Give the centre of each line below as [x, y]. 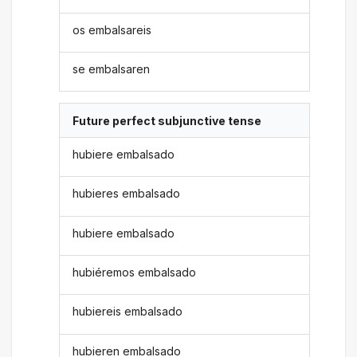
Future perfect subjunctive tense [167, 120]
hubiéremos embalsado [135, 273]
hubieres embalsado [127, 194]
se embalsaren [112, 69]
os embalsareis [112, 29]
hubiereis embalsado [128, 312]
